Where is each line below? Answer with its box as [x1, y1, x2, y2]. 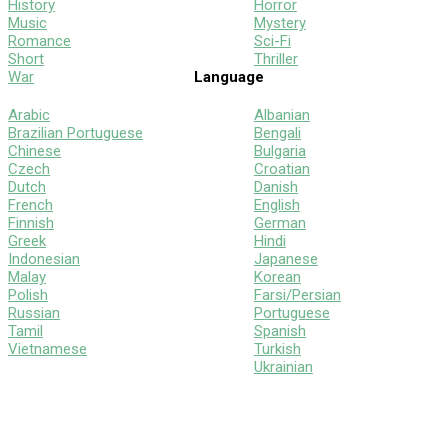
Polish [8, 285, 48, 304]
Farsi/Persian [253, 285, 341, 304]
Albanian [253, 105, 310, 124]
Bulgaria [253, 141, 306, 160]
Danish [253, 177, 298, 196]
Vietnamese [8, 339, 87, 358]
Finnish [8, 213, 54, 232]
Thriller [253, 49, 298, 68]
